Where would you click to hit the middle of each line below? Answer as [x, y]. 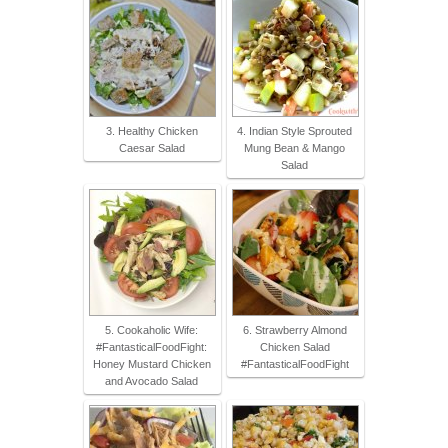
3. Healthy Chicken [151, 130]
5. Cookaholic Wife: [151, 329]
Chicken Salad [294, 346]
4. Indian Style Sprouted [294, 130]
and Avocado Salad [151, 380]
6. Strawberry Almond [294, 329]
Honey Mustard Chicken [151, 363]
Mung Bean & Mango [294, 147]
